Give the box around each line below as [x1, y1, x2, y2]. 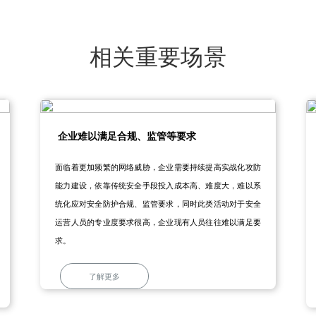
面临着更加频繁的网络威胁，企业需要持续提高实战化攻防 [55, 163, 261, 172]
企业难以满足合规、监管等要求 [58, 130, 197, 142]
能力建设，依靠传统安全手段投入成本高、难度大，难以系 [55, 181, 261, 190]
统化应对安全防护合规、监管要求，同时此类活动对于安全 [55, 200, 261, 209]
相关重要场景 [89, 44, 227, 70]
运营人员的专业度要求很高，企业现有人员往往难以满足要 [55, 218, 261, 227]
